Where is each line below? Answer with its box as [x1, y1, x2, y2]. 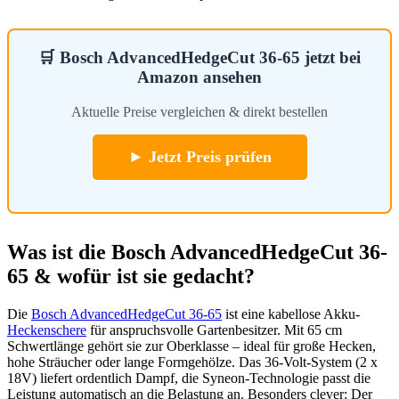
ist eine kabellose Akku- [222, 305, 360, 322]
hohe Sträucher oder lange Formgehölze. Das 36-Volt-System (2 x [7, 354, 378, 370]
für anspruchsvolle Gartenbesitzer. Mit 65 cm [86, 322, 342, 338]
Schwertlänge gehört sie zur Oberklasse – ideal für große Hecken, [7, 338, 376, 354]
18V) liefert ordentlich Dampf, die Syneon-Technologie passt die [7, 370, 370, 386]
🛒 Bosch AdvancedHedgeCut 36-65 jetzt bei [38, 48, 361, 68]
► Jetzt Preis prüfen [127, 147, 272, 166]
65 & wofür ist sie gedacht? [7, 264, 255, 288]
